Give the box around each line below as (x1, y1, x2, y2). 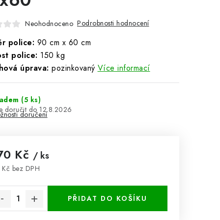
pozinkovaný (49, 62, 95, 74)
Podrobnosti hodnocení (77, 18, 149, 28)
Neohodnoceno (25, 18, 73, 28)
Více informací (97, 62, 150, 74)
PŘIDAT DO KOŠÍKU (68, 193, 147, 203)
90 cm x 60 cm (34, 37, 91, 48)
